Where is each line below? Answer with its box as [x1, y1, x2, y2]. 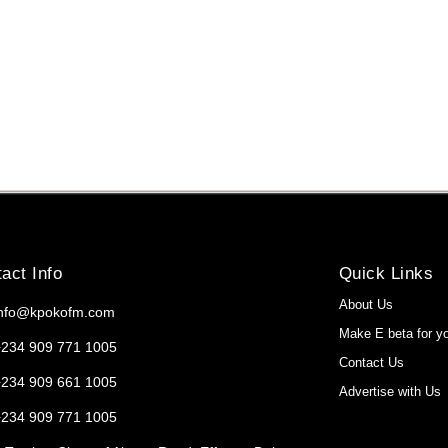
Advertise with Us [338, 383, 441, 399]
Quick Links [338, 263, 434, 283]
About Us [338, 296, 393, 312]
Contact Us [338, 354, 404, 370]
